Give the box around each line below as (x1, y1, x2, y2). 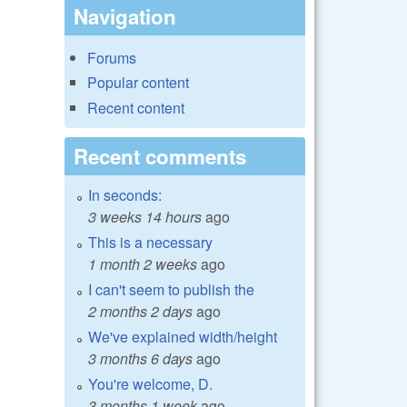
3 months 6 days (88, 347, 193, 369)
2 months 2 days (88, 300, 193, 322)
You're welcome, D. (88, 372, 213, 394)
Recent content (87, 96, 184, 118)
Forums (87, 47, 136, 69)
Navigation (74, 2, 176, 31)
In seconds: (88, 184, 162, 205)
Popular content (87, 72, 189, 94)
